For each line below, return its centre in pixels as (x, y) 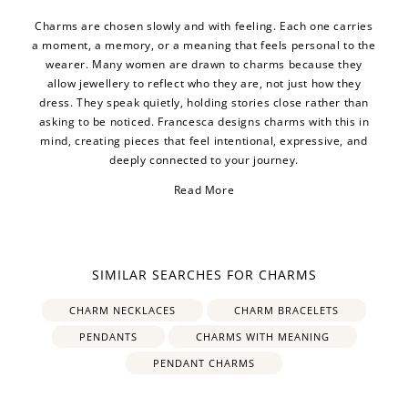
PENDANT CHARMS (204, 362)
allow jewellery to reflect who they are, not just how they (204, 83)
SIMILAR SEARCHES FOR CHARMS (204, 274)
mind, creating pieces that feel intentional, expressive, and (204, 140)
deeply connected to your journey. (204, 159)
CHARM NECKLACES (122, 310)
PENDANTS (108, 336)
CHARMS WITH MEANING (262, 336)
